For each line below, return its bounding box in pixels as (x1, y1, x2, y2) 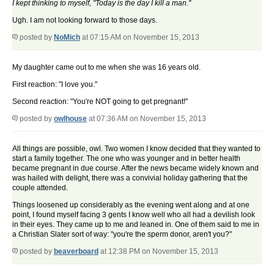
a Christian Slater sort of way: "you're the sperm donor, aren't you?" (12, 230, 232, 239)
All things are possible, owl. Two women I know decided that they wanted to (12, 144, 261, 154)
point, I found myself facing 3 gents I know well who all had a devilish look (12, 210, 255, 220)
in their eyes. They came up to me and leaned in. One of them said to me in (12, 220, 259, 229)
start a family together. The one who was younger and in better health (12, 154, 240, 163)
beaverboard (54, 247, 98, 256)
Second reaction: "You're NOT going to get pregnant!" (12, 97, 188, 106)
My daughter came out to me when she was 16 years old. (12, 63, 201, 72)
